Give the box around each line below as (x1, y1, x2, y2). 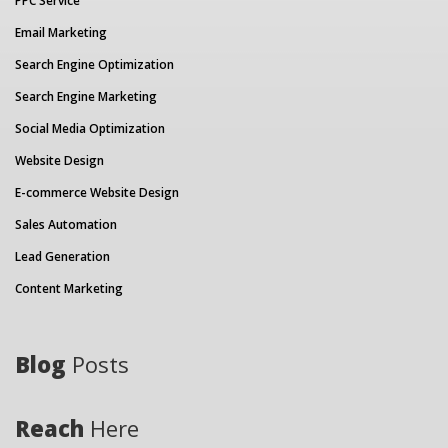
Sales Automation (15, 215, 117, 233)
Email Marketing (15, 23, 107, 41)
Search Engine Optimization (15, 55, 174, 73)
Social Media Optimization (15, 119, 165, 137)
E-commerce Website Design (15, 183, 179, 201)
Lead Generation (15, 247, 110, 265)
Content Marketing (15, 279, 123, 297)
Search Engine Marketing (15, 87, 157, 105)
